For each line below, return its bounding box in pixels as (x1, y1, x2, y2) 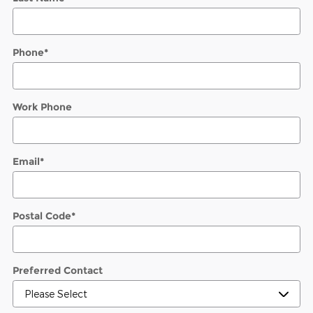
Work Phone (13, 101, 72, 113)
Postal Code (13, 210, 71, 222)
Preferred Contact (13, 264, 103, 277)
